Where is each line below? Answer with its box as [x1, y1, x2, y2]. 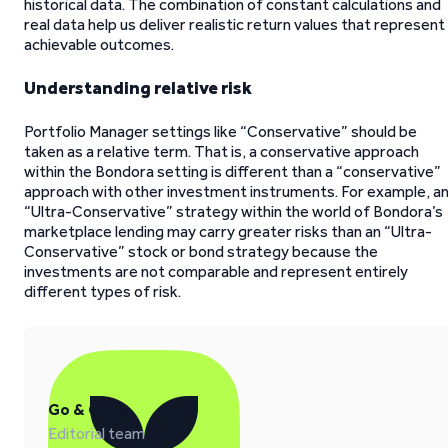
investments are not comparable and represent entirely [24, 262, 408, 281]
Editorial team [48, 424, 145, 443]
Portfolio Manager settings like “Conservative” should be [24, 122, 417, 141]
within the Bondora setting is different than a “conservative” [24, 162, 441, 181]
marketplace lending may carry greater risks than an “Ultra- [24, 222, 432, 241]
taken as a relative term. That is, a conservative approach [24, 142, 419, 161]
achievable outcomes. [24, 35, 174, 54]
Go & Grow [48, 400, 128, 419]
